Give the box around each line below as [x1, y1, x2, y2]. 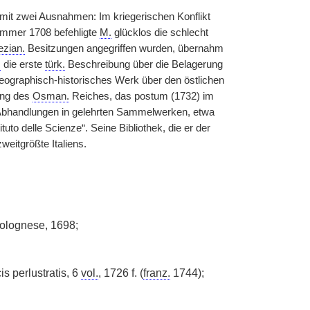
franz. [143, 267, 170, 279]
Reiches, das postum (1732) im [69, 91, 214, 102]
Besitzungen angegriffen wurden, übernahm [24, 43, 224, 54]
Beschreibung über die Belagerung [64, 59, 223, 70]
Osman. [32, 91, 69, 102]
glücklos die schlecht [111, 27, 208, 38]
